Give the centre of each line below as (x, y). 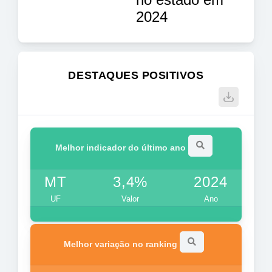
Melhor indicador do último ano (121, 147)
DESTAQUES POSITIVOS (136, 75)
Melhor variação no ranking (121, 244)
